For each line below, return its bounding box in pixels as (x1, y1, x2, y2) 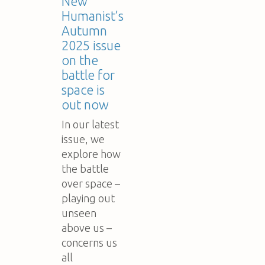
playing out (62, 192, 115, 204)
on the (62, 53, 98, 67)
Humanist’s (62, 8, 124, 23)
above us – (62, 221, 112, 234)
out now (62, 97, 109, 112)
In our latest (62, 118, 119, 130)
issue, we (62, 132, 105, 145)
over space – (62, 177, 120, 189)
